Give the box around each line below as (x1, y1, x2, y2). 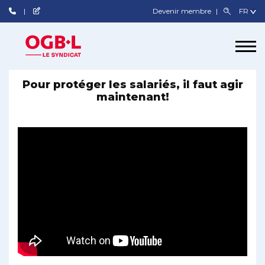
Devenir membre (153, 7, 214, 15)
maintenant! (96, 91, 169, 104)
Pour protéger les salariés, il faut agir (22, 78, 243, 91)
